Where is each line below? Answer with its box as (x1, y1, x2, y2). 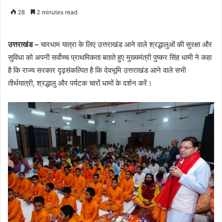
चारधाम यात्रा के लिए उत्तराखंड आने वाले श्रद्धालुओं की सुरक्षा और (39, 40, 212, 50)
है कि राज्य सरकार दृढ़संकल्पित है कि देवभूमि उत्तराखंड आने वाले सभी (8, 65, 186, 75)
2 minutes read (35, 8, 77, 16)
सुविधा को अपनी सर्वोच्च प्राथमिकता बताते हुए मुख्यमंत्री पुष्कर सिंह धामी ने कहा (8, 53, 212, 62)
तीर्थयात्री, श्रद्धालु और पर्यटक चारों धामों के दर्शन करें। (8, 78, 152, 88)
